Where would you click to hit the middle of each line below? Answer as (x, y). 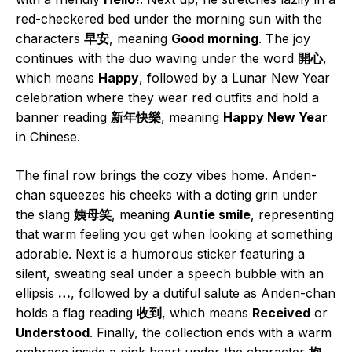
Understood (53, 332)
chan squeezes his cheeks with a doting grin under (167, 194)
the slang (45, 214)
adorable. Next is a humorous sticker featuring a (160, 253)
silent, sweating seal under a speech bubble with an (170, 273)
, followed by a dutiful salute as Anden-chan (203, 293)
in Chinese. (48, 136)
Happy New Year (275, 117)
